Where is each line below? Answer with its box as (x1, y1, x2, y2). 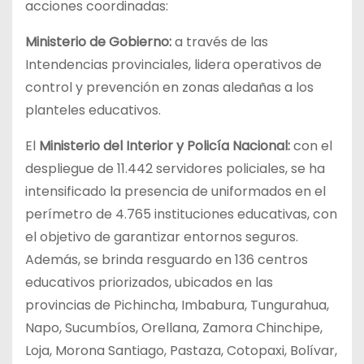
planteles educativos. (25, 100, 161, 119)
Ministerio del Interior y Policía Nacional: (39, 136, 290, 155)
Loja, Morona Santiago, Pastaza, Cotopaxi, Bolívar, (25, 340, 337, 360)
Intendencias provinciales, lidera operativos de (25, 54, 322, 74)
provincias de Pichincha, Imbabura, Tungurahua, (25, 295, 329, 314)
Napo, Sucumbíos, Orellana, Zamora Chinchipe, (25, 318, 323, 337)
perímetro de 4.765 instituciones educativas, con (25, 204, 337, 223)
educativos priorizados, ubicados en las (25, 272, 273, 292)
